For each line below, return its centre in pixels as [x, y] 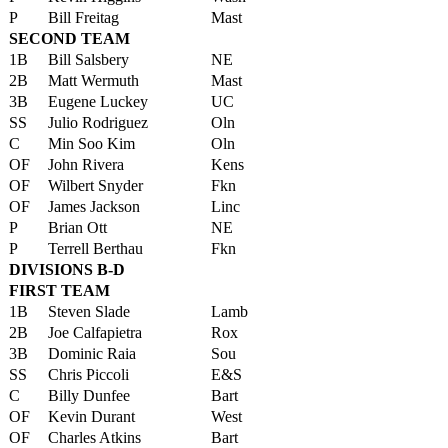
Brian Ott [77, 227]
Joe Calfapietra [95, 332]
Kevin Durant [91, 416]
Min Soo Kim [91, 143]
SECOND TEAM [69, 38]
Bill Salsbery [88, 59]
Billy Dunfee [89, 395]
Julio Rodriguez [98, 122]
